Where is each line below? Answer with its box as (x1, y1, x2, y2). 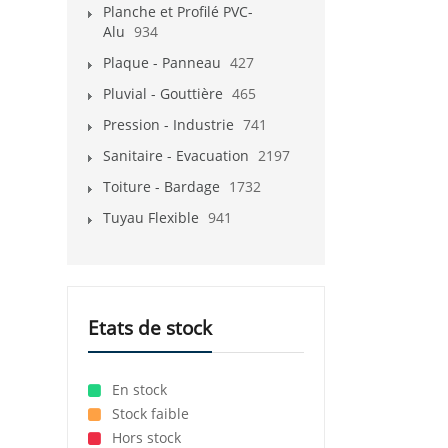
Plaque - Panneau (103, 52, 221, 72)
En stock (108, 379, 167, 399)
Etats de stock (88, 314, 212, 341)
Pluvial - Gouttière (103, 83, 223, 103)
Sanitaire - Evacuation (103, 145, 249, 165)
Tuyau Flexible (103, 207, 199, 227)
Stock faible (108, 403, 189, 423)
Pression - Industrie (103, 114, 234, 134)
